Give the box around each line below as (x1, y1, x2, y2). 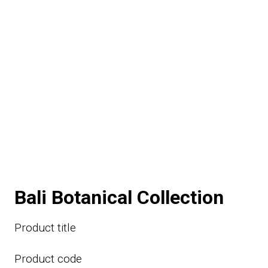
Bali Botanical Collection (14, 186, 224, 209)
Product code (14, 252, 82, 266)
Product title (14, 221, 76, 235)
